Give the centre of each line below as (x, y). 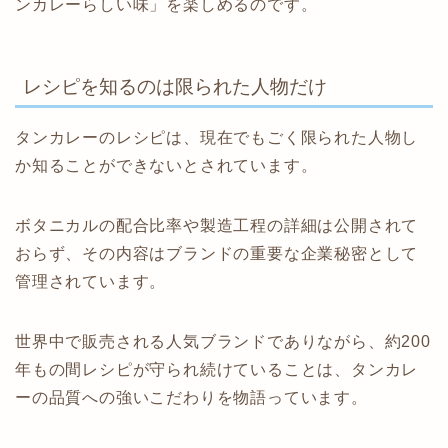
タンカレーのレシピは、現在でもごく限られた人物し (217, 138)
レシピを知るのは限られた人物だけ (175, 87)
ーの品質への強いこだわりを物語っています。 (191, 398)
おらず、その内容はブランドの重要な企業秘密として (217, 254)
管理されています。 (91, 282)
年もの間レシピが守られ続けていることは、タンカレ (217, 370)
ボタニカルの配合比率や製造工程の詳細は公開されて (217, 226)
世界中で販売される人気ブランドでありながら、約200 (223, 342)
